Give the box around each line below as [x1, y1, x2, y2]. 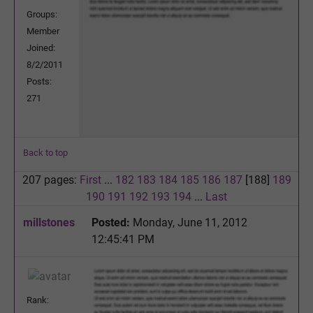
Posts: [27, 75, 52, 87]
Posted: [92, 215, 130, 229]
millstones [23, 215, 75, 229]
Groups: [27, 8, 57, 20]
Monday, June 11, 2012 [130, 215, 247, 229]
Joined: [27, 42, 55, 53]
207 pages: [22, 173, 80, 187]
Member [27, 25, 59, 36]
